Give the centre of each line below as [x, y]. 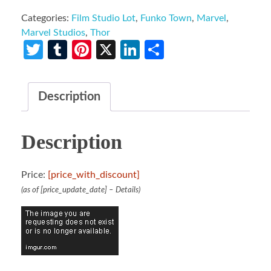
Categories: [46, 18]
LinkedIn [176, 50]
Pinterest [129, 50]
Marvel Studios [53, 33]
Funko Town [166, 18]
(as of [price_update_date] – [68, 190]
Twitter [73, 50]
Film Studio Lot [103, 18]
